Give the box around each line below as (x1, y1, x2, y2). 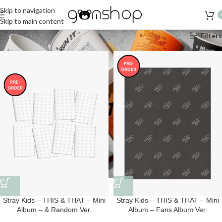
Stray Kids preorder (64, 31, 125, 40)
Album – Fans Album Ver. (128, 205, 207, 214)
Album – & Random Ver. (17, 205, 92, 214)
